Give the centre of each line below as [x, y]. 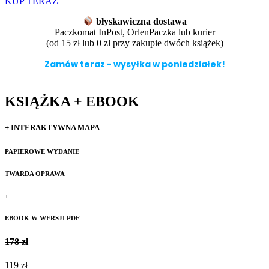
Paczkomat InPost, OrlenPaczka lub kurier [134, 32]
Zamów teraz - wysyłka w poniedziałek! [134, 65]
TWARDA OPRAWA [35, 174]
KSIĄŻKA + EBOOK [72, 102]
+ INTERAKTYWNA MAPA [52, 128]
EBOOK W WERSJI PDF [42, 218]
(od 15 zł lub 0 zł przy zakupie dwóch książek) [134, 43]
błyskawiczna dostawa [141, 22]
